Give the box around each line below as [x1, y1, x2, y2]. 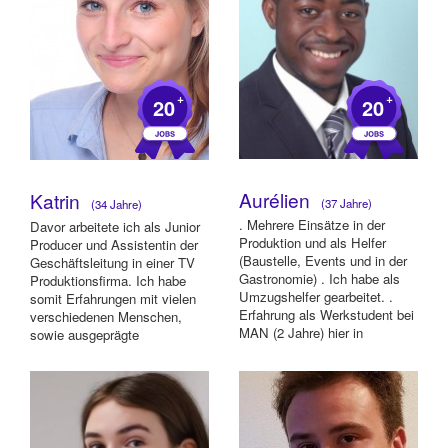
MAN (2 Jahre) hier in [239, 323, 363, 343]
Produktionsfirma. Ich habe [30, 270, 186, 290]
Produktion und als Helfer [239, 233, 386, 253]
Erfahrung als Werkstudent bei [239, 305, 414, 325]
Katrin [30, 186, 85, 214]
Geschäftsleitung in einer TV [30, 252, 195, 272]
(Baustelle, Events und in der [239, 251, 407, 271]
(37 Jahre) [315, 194, 372, 211]
